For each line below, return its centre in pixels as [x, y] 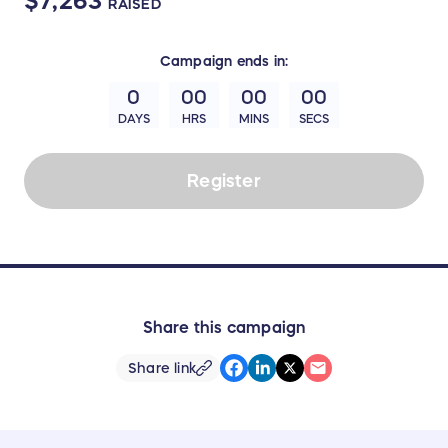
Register [224, 180]
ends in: [260, 61]
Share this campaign [224, 327]
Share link [162, 367]
